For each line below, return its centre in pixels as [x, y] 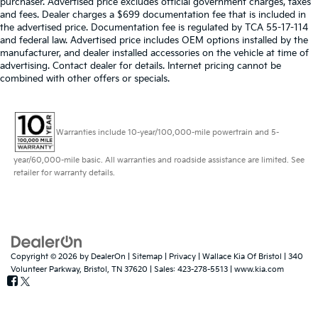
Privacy [182, 257]
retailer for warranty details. [64, 173]
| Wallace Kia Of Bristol [239, 257]
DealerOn [108, 257]
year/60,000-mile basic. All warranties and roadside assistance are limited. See [159, 160]
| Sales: [163, 270]
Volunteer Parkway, [46, 270]
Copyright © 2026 [45, 257]
